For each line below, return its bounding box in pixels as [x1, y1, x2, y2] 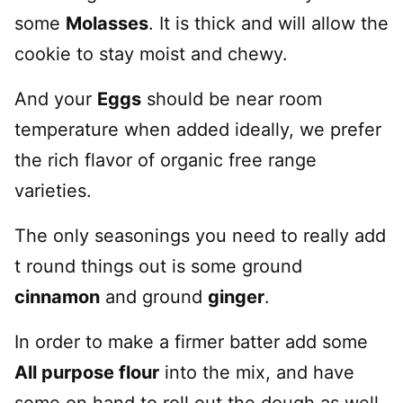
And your [14, 88, 97, 111]
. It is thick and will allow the [148, 13, 389, 35]
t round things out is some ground [14, 255, 302, 278]
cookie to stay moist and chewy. [14, 43, 288, 66]
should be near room [141, 88, 322, 111]
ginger [208, 286, 264, 309]
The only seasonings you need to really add [14, 225, 386, 247]
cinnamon [14, 286, 100, 309]
